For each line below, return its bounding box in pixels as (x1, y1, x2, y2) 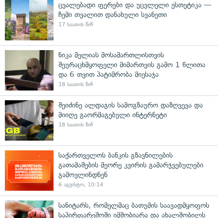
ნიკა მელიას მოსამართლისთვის (58, 50, 164, 59)
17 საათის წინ (58, 21, 93, 28)
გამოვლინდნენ (58, 170, 108, 179)
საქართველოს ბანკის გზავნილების (58, 150, 173, 160)
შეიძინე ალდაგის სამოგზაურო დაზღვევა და (58, 100, 203, 109)
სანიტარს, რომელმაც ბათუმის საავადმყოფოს (58, 200, 209, 210)
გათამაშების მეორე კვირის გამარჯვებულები (58, 160, 203, 169)
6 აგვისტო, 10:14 (58, 181, 103, 188)
